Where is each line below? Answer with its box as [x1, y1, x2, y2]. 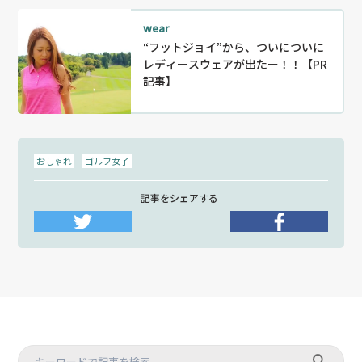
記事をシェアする [140, 191, 218, 204]
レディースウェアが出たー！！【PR [143, 56, 328, 72]
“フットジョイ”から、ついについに [143, 39, 325, 55]
